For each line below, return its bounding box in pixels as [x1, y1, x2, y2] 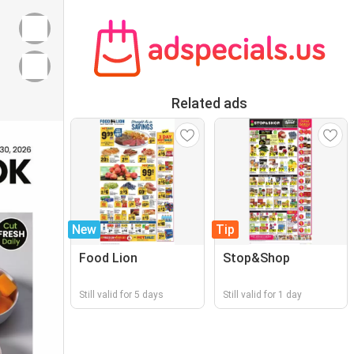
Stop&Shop [222, 250, 290, 265]
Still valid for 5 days [79, 289, 164, 300]
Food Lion [79, 250, 137, 265]
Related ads [171, 95, 247, 111]
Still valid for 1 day [222, 289, 302, 300]
